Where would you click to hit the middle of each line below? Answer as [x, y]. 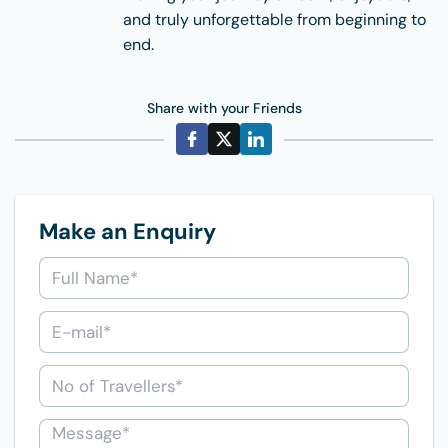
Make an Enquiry [127, 232]
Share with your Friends [224, 108]
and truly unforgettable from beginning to [274, 20]
